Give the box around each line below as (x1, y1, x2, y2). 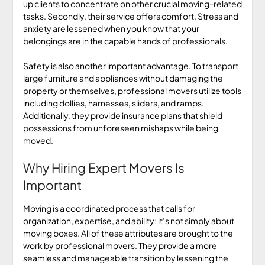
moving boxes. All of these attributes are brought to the (22, 227, 233, 238)
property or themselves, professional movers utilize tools (22, 85, 241, 96)
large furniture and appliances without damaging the (22, 72, 223, 83)
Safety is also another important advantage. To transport (22, 60, 238, 71)
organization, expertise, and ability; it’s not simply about (22, 215, 234, 226)
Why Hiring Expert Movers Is (22, 159, 185, 176)
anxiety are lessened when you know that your (22, 22, 199, 34)
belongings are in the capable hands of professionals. (22, 35, 228, 46)
